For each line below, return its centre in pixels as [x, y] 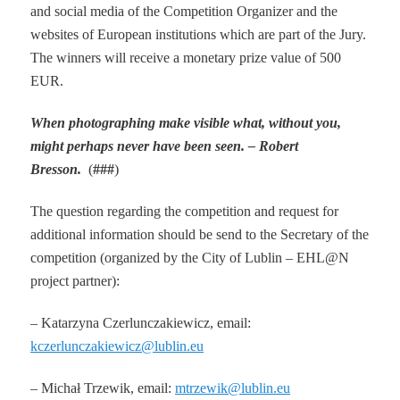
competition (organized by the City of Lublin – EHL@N [190, 258]
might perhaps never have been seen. [138, 146]
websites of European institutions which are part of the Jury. [199, 34]
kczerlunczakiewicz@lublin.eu [117, 346]
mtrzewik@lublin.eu [233, 388]
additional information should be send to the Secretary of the [200, 235]
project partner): [75, 281]
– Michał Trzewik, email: [103, 388]
